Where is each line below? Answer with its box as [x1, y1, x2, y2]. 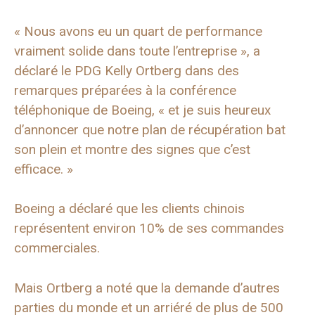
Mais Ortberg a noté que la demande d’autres [14, 279, 280, 296]
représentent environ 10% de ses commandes [14, 220, 284, 236]
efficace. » [14, 160, 73, 177]
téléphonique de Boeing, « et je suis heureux [14, 101, 271, 118]
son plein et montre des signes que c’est [14, 141, 250, 157]
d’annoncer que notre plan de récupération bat [14, 121, 285, 138]
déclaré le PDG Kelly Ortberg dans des [14, 62, 239, 79]
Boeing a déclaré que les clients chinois [14, 200, 245, 217]
